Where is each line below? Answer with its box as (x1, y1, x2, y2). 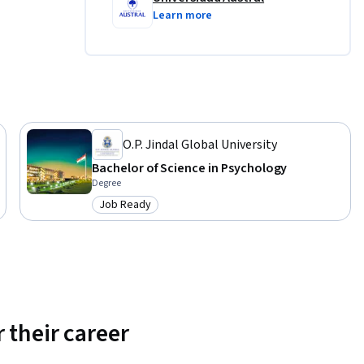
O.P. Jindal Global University (123, 136, 277, 154)
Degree (92, 176, 121, 191)
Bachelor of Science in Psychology (92, 159, 288, 178)
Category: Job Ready (98, 204, 210, 223)
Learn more (153, 7, 213, 24)
